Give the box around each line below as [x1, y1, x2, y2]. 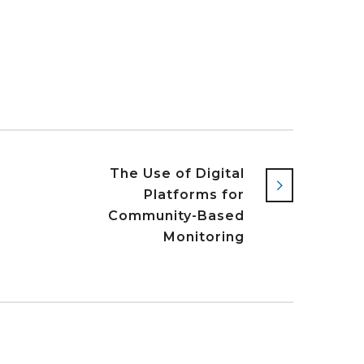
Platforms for [144, 186, 245, 202]
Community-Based [108, 207, 245, 223]
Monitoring [163, 228, 245, 245]
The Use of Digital [110, 165, 245, 181]
